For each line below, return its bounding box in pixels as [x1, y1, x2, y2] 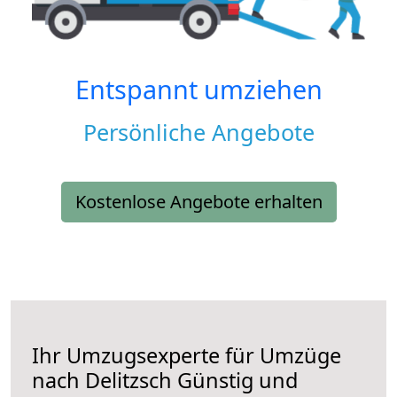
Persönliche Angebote [82, 117, 315, 148]
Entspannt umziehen [74, 72, 323, 107]
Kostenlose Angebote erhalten [74, 190, 323, 214]
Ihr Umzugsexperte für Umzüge [32, 341, 341, 370]
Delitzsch [85, 366, 172, 395]
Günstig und [172, 366, 298, 395]
